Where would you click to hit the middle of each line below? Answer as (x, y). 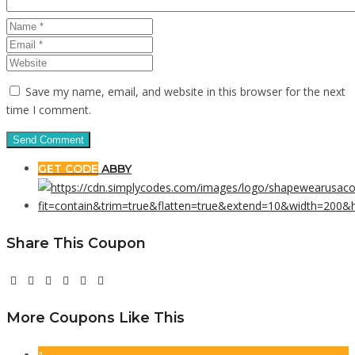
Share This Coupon (76, 242)
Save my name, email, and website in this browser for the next (185, 91)
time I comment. (49, 109)
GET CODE (68, 168)
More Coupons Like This (95, 317)
